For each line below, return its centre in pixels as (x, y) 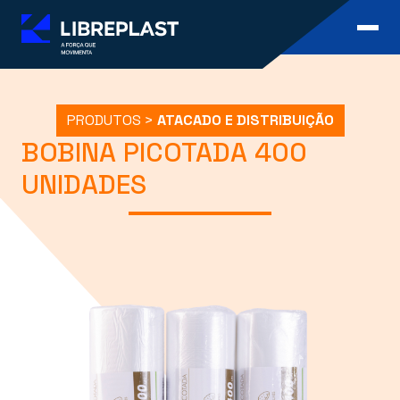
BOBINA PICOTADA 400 (164, 153)
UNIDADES (84, 185)
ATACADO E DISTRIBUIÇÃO (245, 121)
